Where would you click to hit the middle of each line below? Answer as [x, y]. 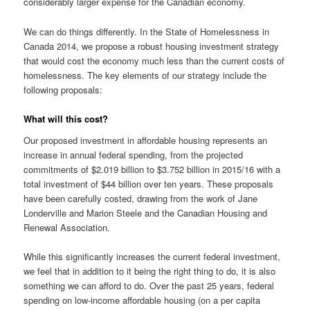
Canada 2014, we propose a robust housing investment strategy [152, 46]
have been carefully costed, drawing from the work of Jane [141, 199]
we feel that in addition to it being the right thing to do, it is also [150, 271]
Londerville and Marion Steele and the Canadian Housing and [146, 213]
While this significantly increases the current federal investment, [152, 257]
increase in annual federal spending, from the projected [134, 155]
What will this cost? [66, 118]
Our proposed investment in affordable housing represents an [146, 140]
